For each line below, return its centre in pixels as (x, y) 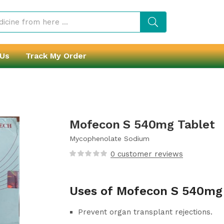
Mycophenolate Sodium (109, 138)
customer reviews (149, 154)
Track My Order (56, 56)
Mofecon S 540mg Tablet (142, 124)
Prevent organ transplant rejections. (145, 212)
